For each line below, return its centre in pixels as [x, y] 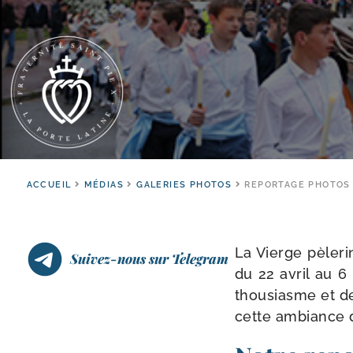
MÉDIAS [104, 185]
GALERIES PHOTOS [184, 185]
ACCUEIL [49, 185]
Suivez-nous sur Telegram [149, 258]
